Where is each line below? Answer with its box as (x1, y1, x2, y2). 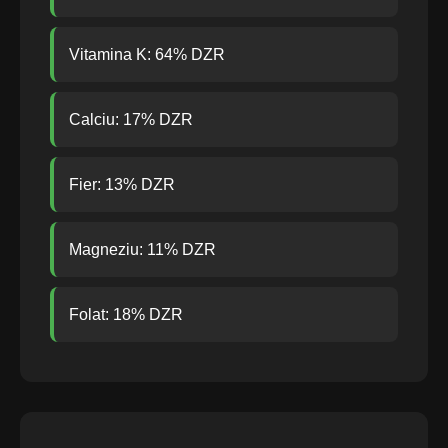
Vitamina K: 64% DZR (69, 46, 225, 63)
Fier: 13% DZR (69, 176, 175, 193)
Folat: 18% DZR (69, 306, 183, 323)
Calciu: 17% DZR (69, 111, 193, 128)
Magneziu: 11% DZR (69, 241, 216, 258)
